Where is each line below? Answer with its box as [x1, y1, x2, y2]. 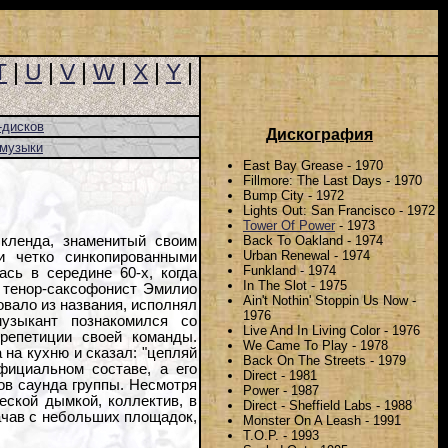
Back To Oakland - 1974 [243, 232, 383, 248]
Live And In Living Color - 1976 [243, 322, 420, 338]
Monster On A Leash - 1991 [243, 412, 401, 428]
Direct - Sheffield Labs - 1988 [243, 397, 412, 413]
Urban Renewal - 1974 [243, 247, 370, 263]
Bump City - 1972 [243, 187, 344, 203]
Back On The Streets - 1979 [243, 352, 406, 368]
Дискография [266, 126, 373, 144]
